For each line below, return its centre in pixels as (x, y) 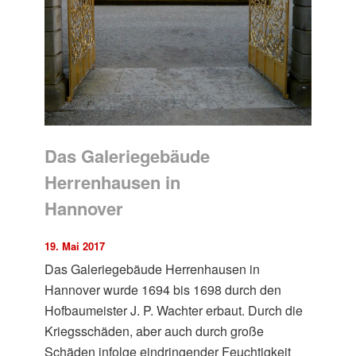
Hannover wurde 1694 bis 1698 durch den (163, 289)
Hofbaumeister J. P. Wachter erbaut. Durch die (174, 310)
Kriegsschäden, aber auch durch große (155, 331)
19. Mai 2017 (75, 246)
